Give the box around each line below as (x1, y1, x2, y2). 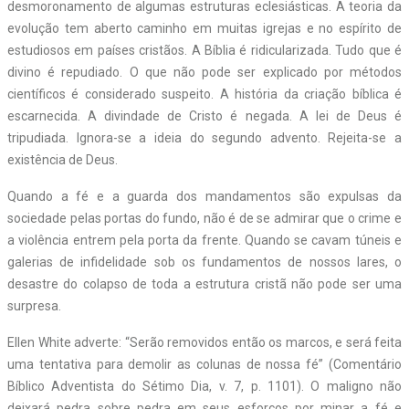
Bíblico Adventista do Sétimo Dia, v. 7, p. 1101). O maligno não (7, 378, 402, 393)
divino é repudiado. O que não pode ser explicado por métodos (7, 64, 402, 79)
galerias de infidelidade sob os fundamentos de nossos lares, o (7, 254, 402, 269)
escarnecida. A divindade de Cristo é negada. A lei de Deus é (7, 108, 402, 123)
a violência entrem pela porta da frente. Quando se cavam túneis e (7, 232, 402, 247)
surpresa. (7, 298, 61, 313)
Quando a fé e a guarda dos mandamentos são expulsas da (7, 188, 402, 204)
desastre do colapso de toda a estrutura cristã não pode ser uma (7, 276, 402, 291)
